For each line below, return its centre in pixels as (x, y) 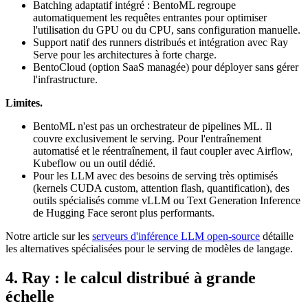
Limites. (24, 103)
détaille (277, 236)
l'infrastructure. (65, 80)
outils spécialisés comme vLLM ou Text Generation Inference (167, 201)
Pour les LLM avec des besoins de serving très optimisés (155, 176)
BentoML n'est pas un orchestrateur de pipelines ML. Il (152, 126)
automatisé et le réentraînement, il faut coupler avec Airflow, (163, 151)
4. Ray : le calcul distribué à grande (131, 277)
